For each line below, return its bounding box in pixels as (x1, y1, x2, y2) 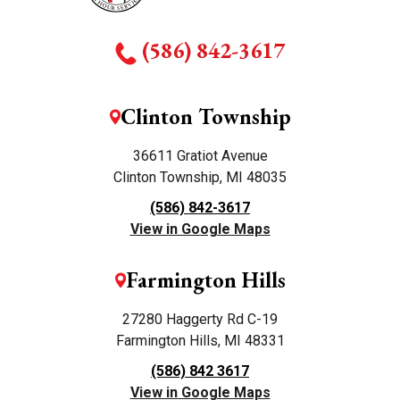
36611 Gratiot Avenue (132, 147, 268, 165)
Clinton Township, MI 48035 (113, 169, 287, 187)
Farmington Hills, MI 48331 (115, 332, 285, 350)
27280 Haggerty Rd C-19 (122, 311, 278, 329)
